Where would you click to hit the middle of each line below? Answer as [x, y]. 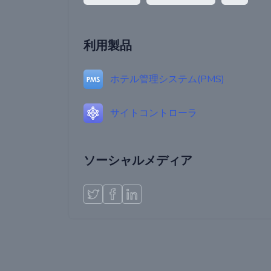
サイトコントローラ [154, 113]
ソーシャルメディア [138, 161]
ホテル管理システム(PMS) [167, 79]
